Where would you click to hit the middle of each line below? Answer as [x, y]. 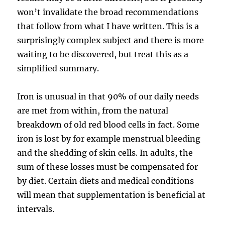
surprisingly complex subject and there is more [111, 40]
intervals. [36, 209]
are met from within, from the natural [93, 110]
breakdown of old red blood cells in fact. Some [108, 124]
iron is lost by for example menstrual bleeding [109, 138]
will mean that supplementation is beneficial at [111, 195]
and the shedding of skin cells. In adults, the [105, 152]
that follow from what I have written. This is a [108, 26]
